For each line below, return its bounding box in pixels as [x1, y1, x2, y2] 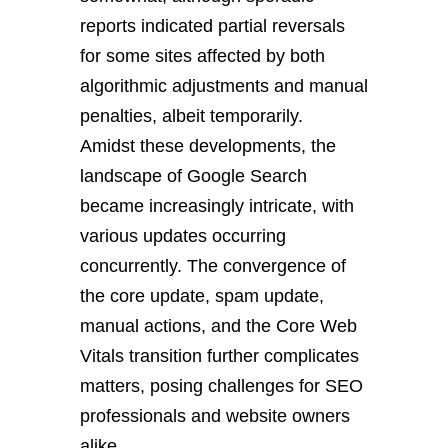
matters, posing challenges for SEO [80, 376, 363, 396]
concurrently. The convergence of [80, 256, 346, 276]
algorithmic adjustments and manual [80, 76, 368, 96]
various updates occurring [80, 226, 286, 246]
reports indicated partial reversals [80, 16, 345, 36]
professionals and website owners [80, 406, 350, 426]
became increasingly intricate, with [80, 196, 354, 216]
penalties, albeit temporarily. [80, 106, 303, 126]
